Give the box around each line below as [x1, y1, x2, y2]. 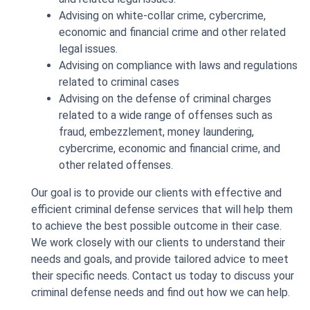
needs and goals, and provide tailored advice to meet [31, 253, 289, 266]
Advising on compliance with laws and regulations [59, 59, 298, 72]
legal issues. [59, 42, 118, 55]
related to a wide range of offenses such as [59, 109, 273, 122]
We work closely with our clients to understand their [31, 236, 285, 249]
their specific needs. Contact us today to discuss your [31, 269, 294, 282]
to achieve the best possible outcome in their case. [31, 219, 282, 232]
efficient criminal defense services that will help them [31, 203, 293, 216]
